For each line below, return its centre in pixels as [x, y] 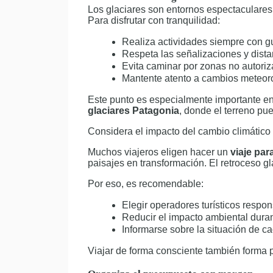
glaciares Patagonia [133, 111]
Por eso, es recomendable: [146, 184]
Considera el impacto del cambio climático [179, 131]
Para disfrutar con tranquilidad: [154, 20]
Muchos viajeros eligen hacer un [159, 152]
